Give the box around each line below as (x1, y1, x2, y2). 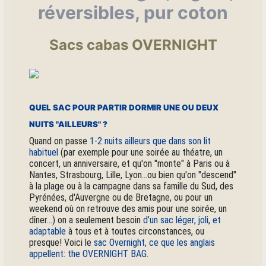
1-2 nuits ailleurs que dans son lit (90, 135, 211, 147)
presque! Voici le (29, 236, 94, 248)
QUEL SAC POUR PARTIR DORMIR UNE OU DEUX (29, 102, 219, 112)
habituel (29, 146, 59, 158)
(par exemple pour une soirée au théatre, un (58, 146, 223, 158)
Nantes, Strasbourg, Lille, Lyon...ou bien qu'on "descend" (29, 169, 237, 180)
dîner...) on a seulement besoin (29, 214, 144, 226)
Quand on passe (29, 135, 90, 147)
